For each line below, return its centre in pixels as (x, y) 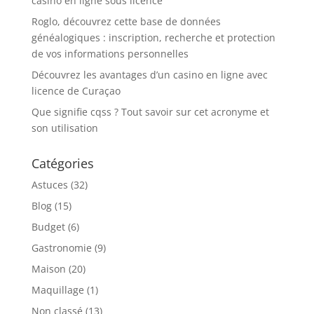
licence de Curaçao (76, 90)
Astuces (49, 184)
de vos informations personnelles (110, 53)
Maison (48, 268)
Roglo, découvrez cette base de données (126, 21)
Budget (48, 226)
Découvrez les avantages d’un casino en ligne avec (149, 74)
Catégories (62, 163)
